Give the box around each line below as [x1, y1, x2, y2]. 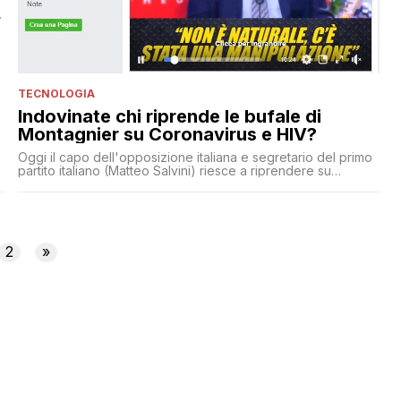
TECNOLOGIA [17, 86, 95, 100]
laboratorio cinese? [17, 189, 132, 205]
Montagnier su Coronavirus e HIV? [17, 123, 317, 145]
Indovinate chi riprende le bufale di [17, 105, 321, 127]
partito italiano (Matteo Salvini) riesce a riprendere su [17, 162, 331, 178]
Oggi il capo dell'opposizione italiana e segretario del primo [17, 149, 372, 165]
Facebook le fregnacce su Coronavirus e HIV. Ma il [17, 175, 319, 192]
